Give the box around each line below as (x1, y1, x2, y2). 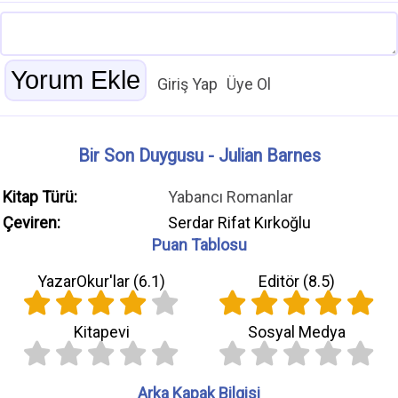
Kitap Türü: (3, 187, 77, 207)
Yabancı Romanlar (167, 187, 293, 207)
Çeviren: (3, 213, 60, 233)
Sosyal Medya (248, 322, 346, 342)
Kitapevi (73, 322, 130, 342)
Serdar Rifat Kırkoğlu (167, 213, 311, 233)
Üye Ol (227, 75, 271, 94)
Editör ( (259, 272, 308, 291)
